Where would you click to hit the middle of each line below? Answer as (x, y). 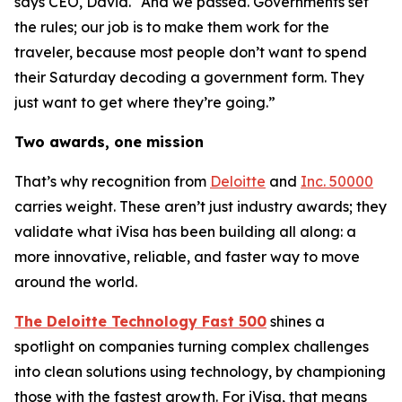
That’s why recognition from (112, 182)
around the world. (76, 282)
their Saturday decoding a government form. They (189, 78)
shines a (296, 322)
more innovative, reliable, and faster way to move (187, 257)
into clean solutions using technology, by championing (200, 372)
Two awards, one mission (109, 142)
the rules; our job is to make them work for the (172, 27)
